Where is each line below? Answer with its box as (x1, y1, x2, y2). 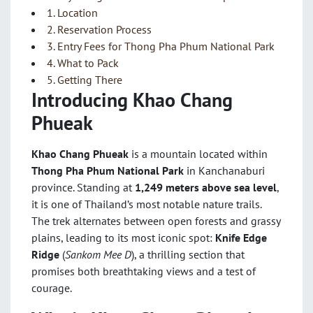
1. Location (47, 6, 98, 20)
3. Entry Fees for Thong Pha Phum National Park (47, 39, 275, 53)
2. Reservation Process (47, 22, 152, 36)
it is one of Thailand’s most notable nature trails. (31, 197, 261, 211)
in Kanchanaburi (184, 163, 265, 177)
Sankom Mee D (65, 247, 131, 261)
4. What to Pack (47, 56, 119, 70)
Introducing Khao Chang (31, 87, 233, 112)
